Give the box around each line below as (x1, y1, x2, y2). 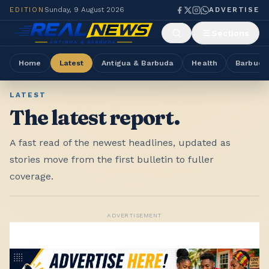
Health (192, 58, 218, 67)
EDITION (10, 5, 44, 14)
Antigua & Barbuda (101, 58, 174, 67)
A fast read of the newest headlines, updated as (10, 137, 231, 148)
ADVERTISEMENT (107, 211, 162, 219)
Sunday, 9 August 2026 (44, 5, 124, 14)
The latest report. (10, 104, 180, 130)
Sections (211, 28, 249, 38)
